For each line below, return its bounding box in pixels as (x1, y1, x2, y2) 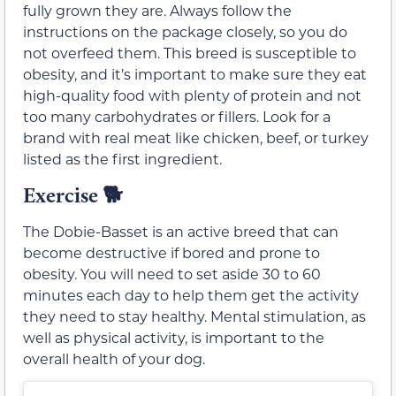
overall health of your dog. (23, 348, 205, 368)
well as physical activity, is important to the (23, 327, 324, 346)
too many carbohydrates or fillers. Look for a (23, 107, 331, 126)
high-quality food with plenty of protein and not (23, 86, 362, 105)
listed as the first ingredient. (23, 149, 222, 169)
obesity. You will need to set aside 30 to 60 (23, 263, 321, 283)
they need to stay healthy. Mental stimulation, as (23, 306, 366, 325)
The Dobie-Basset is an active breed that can (23, 221, 339, 240)
